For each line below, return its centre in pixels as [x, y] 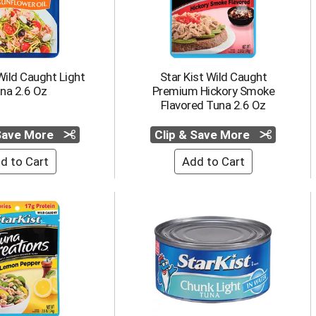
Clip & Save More [204, 135]
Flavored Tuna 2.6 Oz [213, 105]
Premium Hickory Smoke [213, 91]
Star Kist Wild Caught [213, 77]
